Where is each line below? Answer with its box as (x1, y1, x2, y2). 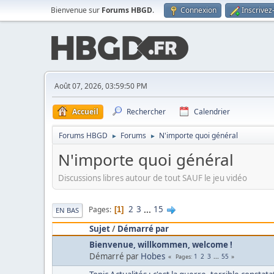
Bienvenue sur (51, 5, 102, 15)
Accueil (72, 106, 98, 117)
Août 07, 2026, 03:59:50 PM (54, 81, 147, 91)
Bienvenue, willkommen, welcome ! (89, 239, 232, 250)
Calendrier (194, 106, 230, 117)
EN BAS (56, 205, 79, 215)
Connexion (180, 5, 217, 15)
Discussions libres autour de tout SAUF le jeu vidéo (58, 172, 247, 183)
